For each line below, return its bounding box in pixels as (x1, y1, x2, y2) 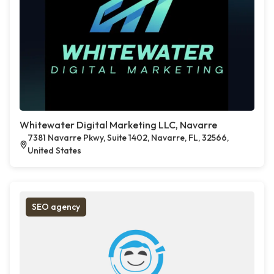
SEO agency (32, 201, 80, 212)
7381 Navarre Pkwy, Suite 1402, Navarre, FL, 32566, (28, 132, 229, 143)
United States (28, 145, 82, 156)
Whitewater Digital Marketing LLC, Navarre (20, 119, 217, 131)
